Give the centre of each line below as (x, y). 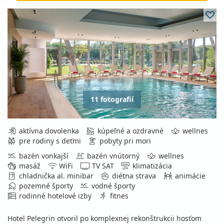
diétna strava (134, 176)
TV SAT (103, 166)
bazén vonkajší (43, 156)
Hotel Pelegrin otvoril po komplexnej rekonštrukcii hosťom (104, 218)
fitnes (119, 196)
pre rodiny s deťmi (50, 141)
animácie (190, 176)
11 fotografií (112, 99)
